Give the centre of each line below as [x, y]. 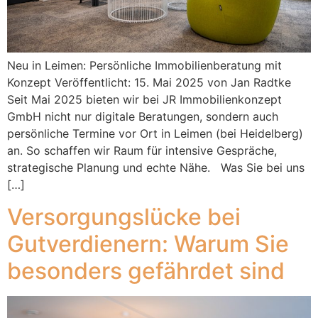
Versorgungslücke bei [124, 216]
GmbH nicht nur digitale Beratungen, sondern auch [143, 117]
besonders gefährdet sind [146, 270]
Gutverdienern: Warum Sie [148, 243]
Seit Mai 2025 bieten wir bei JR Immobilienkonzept [144, 100]
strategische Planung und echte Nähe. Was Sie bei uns [156, 168]
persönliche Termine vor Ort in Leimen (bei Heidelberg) [155, 134]
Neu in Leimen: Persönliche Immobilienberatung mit [144, 66]
